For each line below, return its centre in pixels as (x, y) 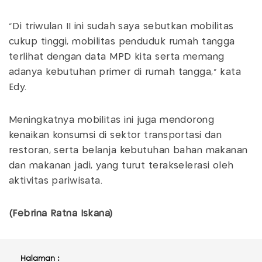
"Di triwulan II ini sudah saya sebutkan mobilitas (121, 27)
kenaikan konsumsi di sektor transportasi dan (116, 136)
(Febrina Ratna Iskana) (61, 214)
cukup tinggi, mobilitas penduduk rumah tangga (122, 42)
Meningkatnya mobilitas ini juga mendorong (112, 120)
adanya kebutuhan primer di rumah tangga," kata (125, 73)
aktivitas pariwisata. (56, 181)
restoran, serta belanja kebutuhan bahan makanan (128, 151)
